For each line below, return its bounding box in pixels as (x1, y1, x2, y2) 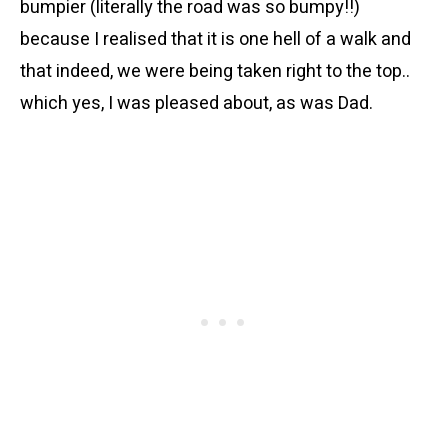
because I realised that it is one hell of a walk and (20, 26, 411, 53)
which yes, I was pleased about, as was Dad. (20, 90, 373, 117)
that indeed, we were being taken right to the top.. (20, 58, 410, 85)
